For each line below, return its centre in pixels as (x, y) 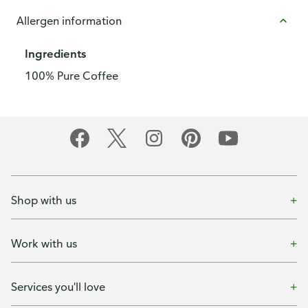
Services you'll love (58, 286)
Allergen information (69, 21)
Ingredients (55, 54)
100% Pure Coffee (71, 76)
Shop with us (44, 200)
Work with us (44, 243)
